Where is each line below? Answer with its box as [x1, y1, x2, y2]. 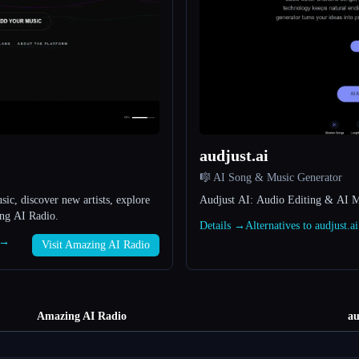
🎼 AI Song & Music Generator [200, 171, 342, 184]
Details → [200, 220, 245, 232]
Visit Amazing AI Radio [42, 239, 150, 252]
